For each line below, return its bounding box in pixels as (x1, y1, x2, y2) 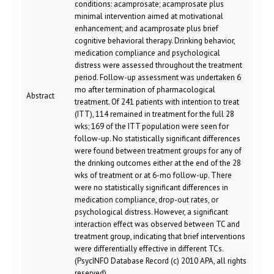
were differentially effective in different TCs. (75, 243, 223, 254)
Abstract (26, 91, 54, 101)
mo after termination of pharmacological (75, 84, 215, 95)
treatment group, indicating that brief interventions (75, 231, 245, 242)
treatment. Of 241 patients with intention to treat (75, 97, 239, 107)
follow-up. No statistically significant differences (75, 133, 240, 144)
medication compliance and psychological (75, 48, 220, 58)
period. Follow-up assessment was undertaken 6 (75, 72, 241, 83)
